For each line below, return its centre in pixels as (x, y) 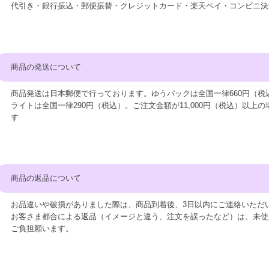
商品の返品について (46, 178)
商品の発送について (46, 67)
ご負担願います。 (42, 228)
